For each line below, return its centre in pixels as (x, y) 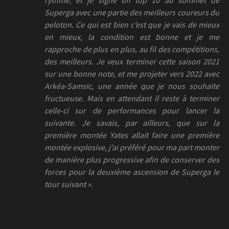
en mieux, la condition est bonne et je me (132, 37)
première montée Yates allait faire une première (132, 135)
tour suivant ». (69, 184)
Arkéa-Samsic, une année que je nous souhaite (132, 86)
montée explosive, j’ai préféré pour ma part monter (132, 147)
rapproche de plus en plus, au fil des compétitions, (132, 49)
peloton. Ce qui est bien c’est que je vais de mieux (132, 24)
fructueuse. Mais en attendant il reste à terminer (132, 98)
